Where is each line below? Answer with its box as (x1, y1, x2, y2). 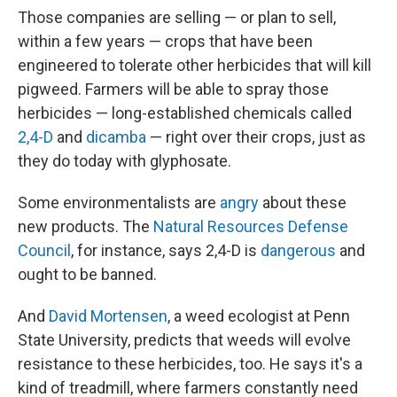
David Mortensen (49, 307, 167, 325)
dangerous (261, 241, 336, 260)
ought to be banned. (18, 265, 157, 284)
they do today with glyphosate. (18, 152, 231, 170)
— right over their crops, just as (146, 128, 366, 146)
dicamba (86, 128, 146, 146)
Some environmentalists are (18, 193, 220, 212)
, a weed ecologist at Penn (167, 307, 350, 325)
